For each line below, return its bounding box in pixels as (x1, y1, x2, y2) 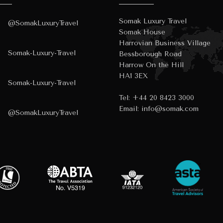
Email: (119, 104, 141, 113)
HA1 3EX (119, 71, 148, 80)
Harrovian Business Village (119, 38, 211, 47)
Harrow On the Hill (119, 60, 184, 69)
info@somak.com (141, 104, 199, 113)
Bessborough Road (119, 49, 182, 58)
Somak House (119, 27, 165, 36)
